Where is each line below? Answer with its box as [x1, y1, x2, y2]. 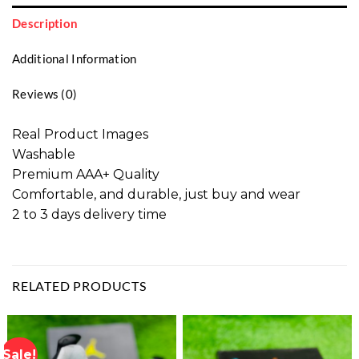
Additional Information [12, 50, 137, 66]
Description [12, 15, 79, 30]
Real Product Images [12, 126, 148, 142]
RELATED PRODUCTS [12, 277, 147, 293]
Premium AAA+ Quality [12, 166, 159, 182]
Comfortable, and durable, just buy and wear [12, 186, 301, 202]
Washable [12, 146, 75, 162]
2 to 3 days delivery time [12, 206, 167, 222]
